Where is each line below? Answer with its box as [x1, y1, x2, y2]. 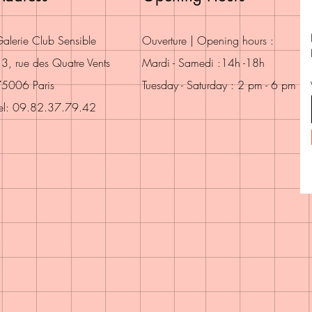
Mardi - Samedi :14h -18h [142, 54, 265, 70]
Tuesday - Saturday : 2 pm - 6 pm [142, 77, 296, 93]
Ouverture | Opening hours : [142, 32, 274, 48]
